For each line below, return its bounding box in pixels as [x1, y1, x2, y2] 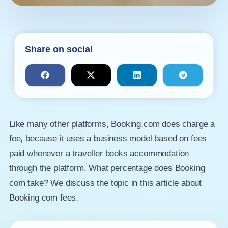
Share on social [24, 44, 93, 54]
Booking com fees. [9, 193, 79, 203]
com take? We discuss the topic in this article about [9, 178, 202, 188]
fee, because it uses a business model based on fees [9, 134, 207, 144]
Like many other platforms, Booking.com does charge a [9, 119, 215, 129]
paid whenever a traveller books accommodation [9, 149, 189, 158]
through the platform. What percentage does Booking [9, 163, 205, 173]
